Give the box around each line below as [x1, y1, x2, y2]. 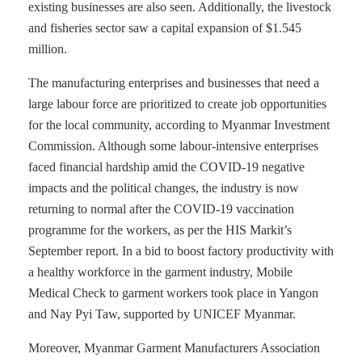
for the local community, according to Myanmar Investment [28, 118, 330, 132]
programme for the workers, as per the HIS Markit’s [28, 223, 292, 237]
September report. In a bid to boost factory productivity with [28, 244, 334, 258]
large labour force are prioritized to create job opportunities [28, 97, 326, 111]
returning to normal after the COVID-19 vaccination [28, 202, 294, 216]
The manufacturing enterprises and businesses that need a [28, 76, 319, 90]
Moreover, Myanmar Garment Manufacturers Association [28, 341, 320, 355]
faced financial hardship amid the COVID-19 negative [28, 160, 305, 174]
